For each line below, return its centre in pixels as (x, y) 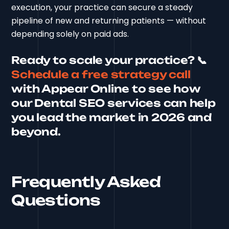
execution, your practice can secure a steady (102, 7)
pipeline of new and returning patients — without (109, 20)
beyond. (36, 131)
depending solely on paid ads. (70, 34)
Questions (56, 200)
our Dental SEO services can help (113, 103)
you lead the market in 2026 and (111, 117)
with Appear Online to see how (106, 88)
